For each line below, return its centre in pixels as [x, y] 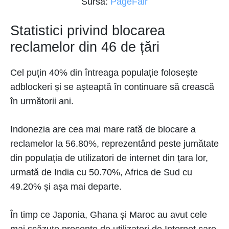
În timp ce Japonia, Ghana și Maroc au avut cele [109, 215]
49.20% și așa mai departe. [66, 187]
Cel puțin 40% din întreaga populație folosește [104, 73]
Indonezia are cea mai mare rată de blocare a [103, 130]
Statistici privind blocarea [88, 31]
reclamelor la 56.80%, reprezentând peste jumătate [114, 144]
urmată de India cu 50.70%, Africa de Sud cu [101, 173]
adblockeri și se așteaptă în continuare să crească [112, 87]
